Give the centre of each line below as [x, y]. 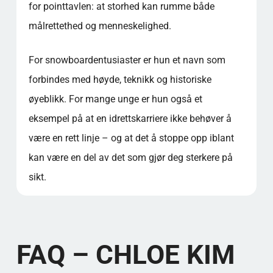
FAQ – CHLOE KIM [126, 254]
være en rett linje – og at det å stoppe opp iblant [131, 138]
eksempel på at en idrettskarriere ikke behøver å [130, 118]
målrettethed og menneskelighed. [100, 26]
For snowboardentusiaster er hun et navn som [127, 60]
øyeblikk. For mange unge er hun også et [115, 99]
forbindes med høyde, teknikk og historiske [120, 79]
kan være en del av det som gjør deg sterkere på [130, 157]
